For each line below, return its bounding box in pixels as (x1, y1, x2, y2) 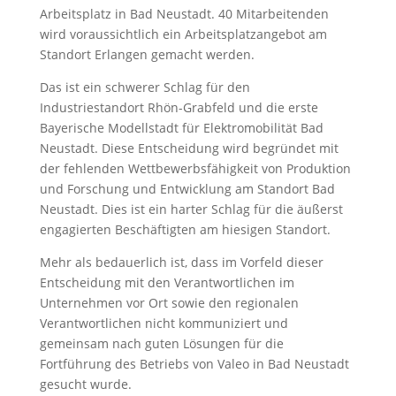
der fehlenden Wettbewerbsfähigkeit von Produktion (39, 159, 351, 177)
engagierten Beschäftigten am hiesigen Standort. (39, 220, 331, 238)
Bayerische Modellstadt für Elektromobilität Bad (39, 118, 324, 136)
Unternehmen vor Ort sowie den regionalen (39, 293, 299, 311)
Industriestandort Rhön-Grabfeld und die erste (39, 98, 318, 116)
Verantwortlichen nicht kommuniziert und (39, 314, 288, 331)
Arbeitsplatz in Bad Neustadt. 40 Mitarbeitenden (39, 4, 329, 22)
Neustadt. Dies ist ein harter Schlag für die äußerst (39, 200, 343, 217)
